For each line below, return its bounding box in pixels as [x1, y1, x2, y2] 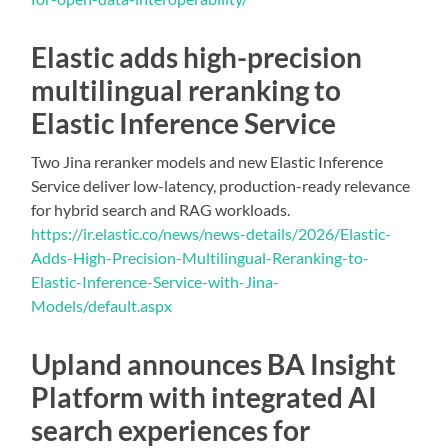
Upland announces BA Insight [31, 346, 397, 381]
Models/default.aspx [31, 295, 173, 315]
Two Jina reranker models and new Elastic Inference [31, 151, 384, 171]
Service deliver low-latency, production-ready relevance [31, 175, 411, 195]
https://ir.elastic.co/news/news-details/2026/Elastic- [31, 223, 392, 243]
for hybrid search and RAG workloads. [31, 199, 291, 219]
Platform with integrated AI [31, 379, 378, 414]
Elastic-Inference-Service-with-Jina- [31, 271, 280, 291]
